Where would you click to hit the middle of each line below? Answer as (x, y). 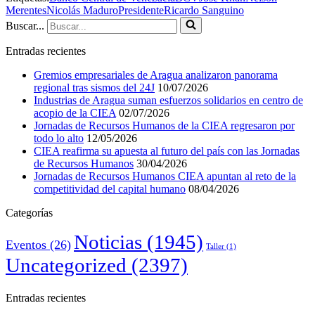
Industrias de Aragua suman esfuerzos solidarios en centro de (168, 100)
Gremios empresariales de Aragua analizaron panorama (156, 75)
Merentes (26, 10)
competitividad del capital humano (110, 188)
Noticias (108, 242)
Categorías (29, 212)
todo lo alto (59, 138)
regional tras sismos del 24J (94, 87)
